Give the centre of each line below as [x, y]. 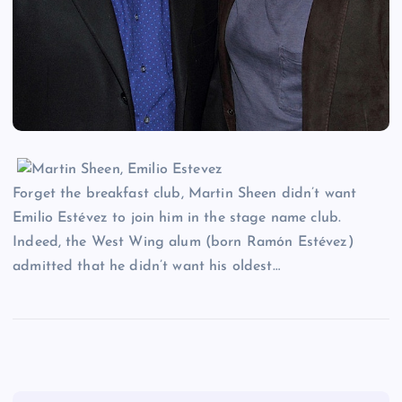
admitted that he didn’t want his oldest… [146, 267]
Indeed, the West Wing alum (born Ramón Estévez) [184, 243]
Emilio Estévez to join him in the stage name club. [177, 218]
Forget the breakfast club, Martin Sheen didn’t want [185, 194]
